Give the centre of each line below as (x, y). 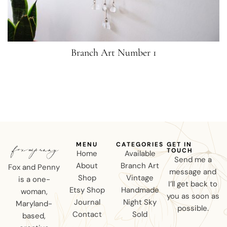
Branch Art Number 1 (113, 53)
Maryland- (34, 204)
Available (140, 154)
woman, (34, 192)
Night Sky (140, 202)
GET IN (179, 145)
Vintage (140, 178)
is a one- (34, 180)
